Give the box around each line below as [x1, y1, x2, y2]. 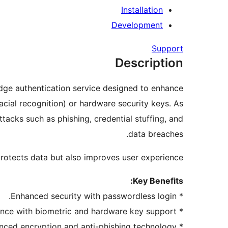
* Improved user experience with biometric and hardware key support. [177, 206, 183, 217]
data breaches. [128, 129, 183, 139]
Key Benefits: [133, 176, 183, 186]
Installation [121, 5, 163, 15]
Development [111, 20, 163, 31]
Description [115, 55, 183, 71]
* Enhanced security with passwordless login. [177, 191, 183, 202]
